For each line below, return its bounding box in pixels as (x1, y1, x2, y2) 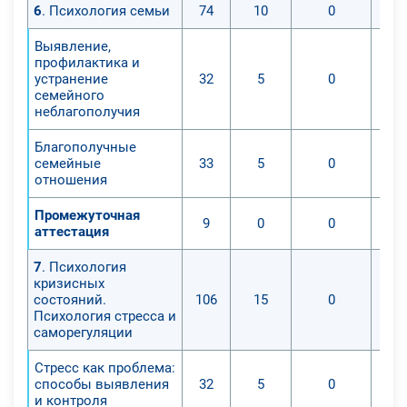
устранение (35, 70, 108, 87)
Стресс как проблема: (35, 359, 175, 376)
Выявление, (35, 37, 111, 55)
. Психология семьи (42, 2, 170, 19)
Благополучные (35, 138, 136, 155)
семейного (35, 86, 104, 104)
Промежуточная (35, 206, 140, 223)
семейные (35, 154, 101, 172)
